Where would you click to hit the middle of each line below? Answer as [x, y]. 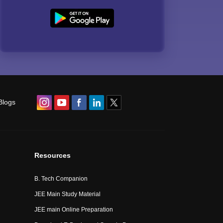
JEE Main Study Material [68, 194]
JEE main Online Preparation [74, 210]
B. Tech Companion [61, 179]
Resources [53, 155]
